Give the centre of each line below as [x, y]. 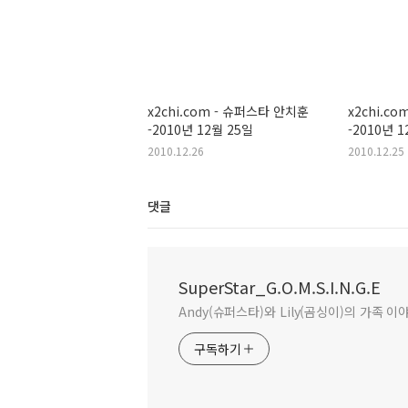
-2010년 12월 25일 [200, 130]
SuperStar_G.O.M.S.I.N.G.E [280, 287]
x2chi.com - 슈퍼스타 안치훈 [228, 112]
